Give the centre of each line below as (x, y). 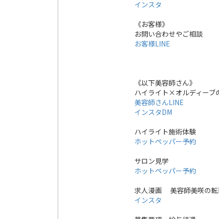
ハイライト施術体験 (165, 132)
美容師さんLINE (159, 102)
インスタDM (153, 112)
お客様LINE (152, 44)
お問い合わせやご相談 (169, 34)
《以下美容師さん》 (165, 83)
